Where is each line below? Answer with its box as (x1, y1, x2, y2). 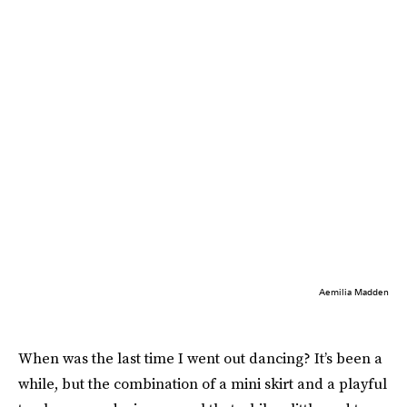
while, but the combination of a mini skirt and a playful (18, 372, 387, 393)
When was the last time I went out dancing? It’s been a (18, 347, 382, 368)
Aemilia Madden (319, 285, 389, 297)
